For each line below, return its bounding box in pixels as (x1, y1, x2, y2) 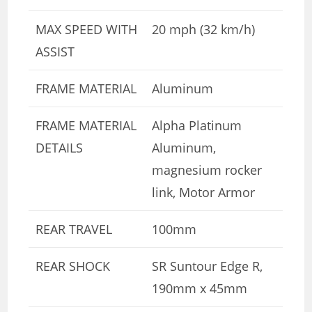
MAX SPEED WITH (36, 20, 138, 38)
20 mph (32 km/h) (152, 20, 256, 38)
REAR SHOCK (36, 257, 111, 274)
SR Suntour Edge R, (152, 257, 263, 274)
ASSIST (36, 42, 75, 60)
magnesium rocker (152, 161, 263, 178)
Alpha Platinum (152, 116, 242, 134)
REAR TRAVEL (36, 220, 113, 237)
